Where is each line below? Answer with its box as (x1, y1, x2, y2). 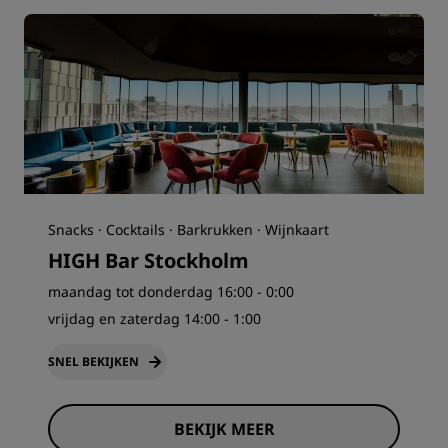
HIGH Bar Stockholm (48, 247, 249, 274)
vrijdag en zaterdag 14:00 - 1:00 (48, 309, 261, 328)
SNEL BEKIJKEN (48, 353, 139, 370)
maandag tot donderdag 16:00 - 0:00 (48, 282, 294, 301)
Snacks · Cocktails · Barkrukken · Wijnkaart (48, 220, 329, 239)
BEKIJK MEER (173, 418, 275, 440)
